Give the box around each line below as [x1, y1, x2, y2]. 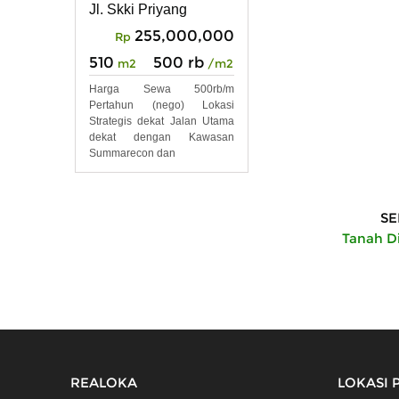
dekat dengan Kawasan [89, 130, 234, 143]
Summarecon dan [89, 146, 175, 159]
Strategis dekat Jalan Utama [89, 114, 234, 127]
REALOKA [70, 373, 137, 391]
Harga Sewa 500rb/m [89, 82, 234, 95]
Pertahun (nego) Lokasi [89, 98, 234, 111]
